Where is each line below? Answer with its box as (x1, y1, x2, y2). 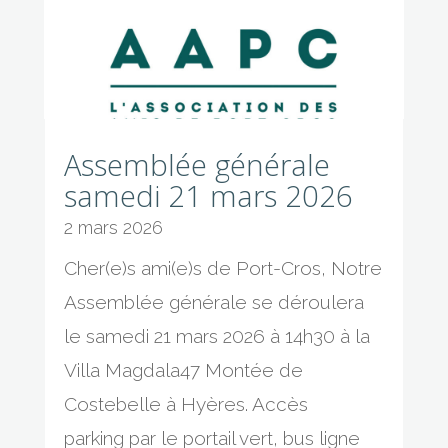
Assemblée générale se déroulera (63, 290, 364, 313)
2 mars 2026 (63, 216, 163, 238)
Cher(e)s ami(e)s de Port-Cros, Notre (63, 256, 382, 279)
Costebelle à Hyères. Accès (63, 392, 308, 415)
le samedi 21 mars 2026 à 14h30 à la (63, 324, 370, 347)
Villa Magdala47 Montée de (63, 358, 303, 381)
